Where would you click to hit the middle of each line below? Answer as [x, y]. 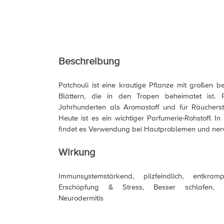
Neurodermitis [81, 198]
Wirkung [77, 152]
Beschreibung [89, 61]
